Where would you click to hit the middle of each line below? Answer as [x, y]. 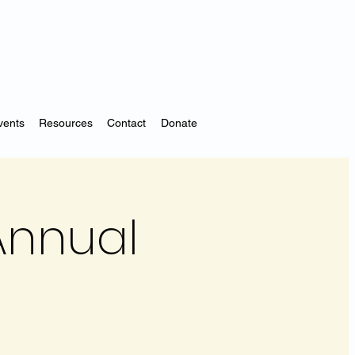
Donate [179, 122]
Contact [127, 122]
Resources [65, 122]
